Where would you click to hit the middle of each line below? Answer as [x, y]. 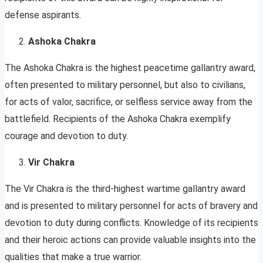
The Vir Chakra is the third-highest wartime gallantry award [125, 189]
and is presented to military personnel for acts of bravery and [131, 206]
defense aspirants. [43, 15]
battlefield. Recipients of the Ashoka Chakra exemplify [118, 119]
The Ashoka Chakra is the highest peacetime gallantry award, [130, 68]
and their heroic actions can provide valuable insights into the [130, 240]
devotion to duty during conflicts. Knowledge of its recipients [131, 223]
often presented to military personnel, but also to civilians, [125, 85]
